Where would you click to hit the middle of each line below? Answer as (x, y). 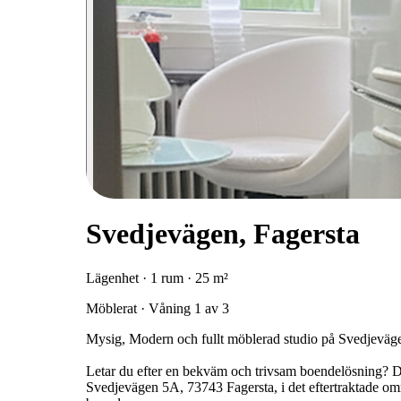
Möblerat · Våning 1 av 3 (158, 308)
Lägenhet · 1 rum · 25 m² (157, 277)
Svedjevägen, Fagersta (223, 234)
